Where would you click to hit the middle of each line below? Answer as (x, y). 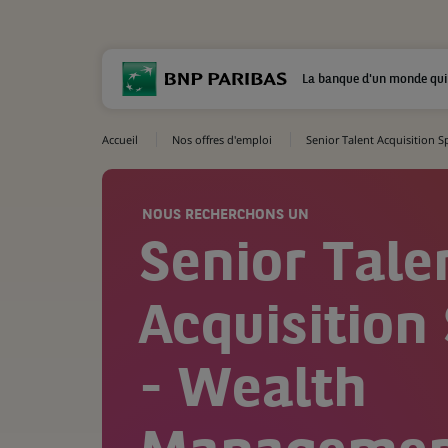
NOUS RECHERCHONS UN (225, 215)
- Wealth (253, 392)
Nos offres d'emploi (222, 139)
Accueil (120, 139)
